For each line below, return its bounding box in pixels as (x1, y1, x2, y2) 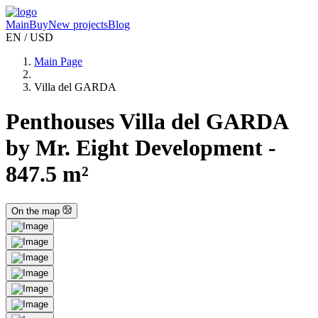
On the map (11, 206, 62, 217)
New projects (48, 18, 108, 31)
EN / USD (6, 31, 53, 43)
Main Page (34, 55, 82, 67)
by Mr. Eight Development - (6, 135, 276, 161)
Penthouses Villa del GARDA (6, 109, 287, 135)
